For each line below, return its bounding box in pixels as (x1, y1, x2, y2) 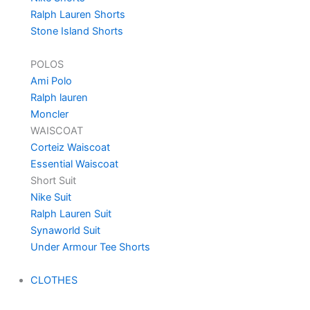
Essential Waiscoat (30, 157, 118, 170)
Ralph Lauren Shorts (30, 8, 125, 21)
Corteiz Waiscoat (30, 140, 110, 154)
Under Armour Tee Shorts (30, 240, 150, 253)
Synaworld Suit (30, 224, 100, 237)
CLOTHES (30, 273, 77, 286)
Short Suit (30, 174, 76, 187)
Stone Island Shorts (30, 24, 123, 37)
